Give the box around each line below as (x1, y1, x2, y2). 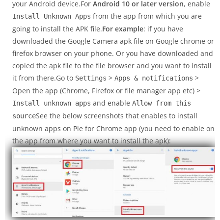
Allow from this (132, 99, 191, 107)
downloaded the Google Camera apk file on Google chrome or (12, 36, 214, 46)
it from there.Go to (12, 73, 75, 82)
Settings (75, 74, 107, 82)
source (12, 111, 36, 120)
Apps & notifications (114, 74, 193, 82)
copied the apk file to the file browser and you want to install (12, 60, 212, 70)
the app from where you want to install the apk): (12, 136, 171, 145)
